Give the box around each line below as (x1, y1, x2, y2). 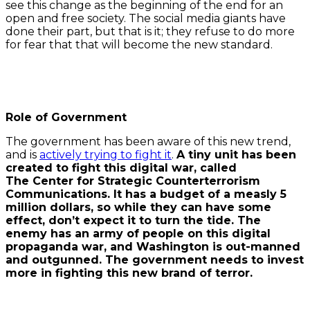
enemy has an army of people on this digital (6, 226, 271, 240)
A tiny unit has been (176, 147, 296, 161)
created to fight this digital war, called (6, 161, 237, 174)
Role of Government (6, 110, 127, 124)
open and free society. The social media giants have (6, 11, 286, 25)
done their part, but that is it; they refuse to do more (6, 24, 295, 38)
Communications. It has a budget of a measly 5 (6, 187, 286, 201)
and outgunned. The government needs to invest (6, 253, 304, 266)
